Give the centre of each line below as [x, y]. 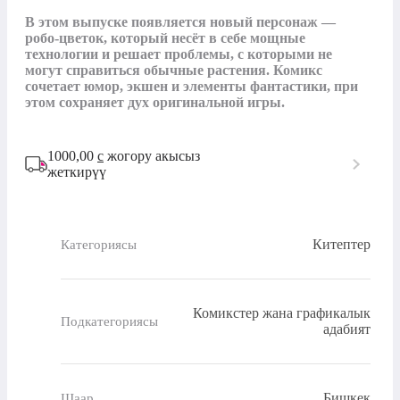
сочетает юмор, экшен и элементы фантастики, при [192, 87]
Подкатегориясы [109, 321]
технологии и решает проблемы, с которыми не [179, 54]
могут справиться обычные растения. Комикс [174, 71]
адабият [347, 329]
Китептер [342, 245]
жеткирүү [77, 172]
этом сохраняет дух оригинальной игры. [155, 103]
